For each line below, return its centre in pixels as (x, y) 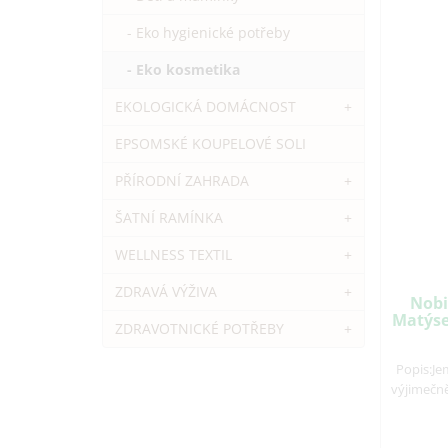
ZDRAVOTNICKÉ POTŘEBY (199, 328)
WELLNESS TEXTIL (173, 254)
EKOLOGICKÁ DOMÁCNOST (205, 106)
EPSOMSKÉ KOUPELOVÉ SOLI (210, 143)
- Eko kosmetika (177, 69)
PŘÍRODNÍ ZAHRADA (182, 180)
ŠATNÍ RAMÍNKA (169, 217)
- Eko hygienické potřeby (202, 32)
